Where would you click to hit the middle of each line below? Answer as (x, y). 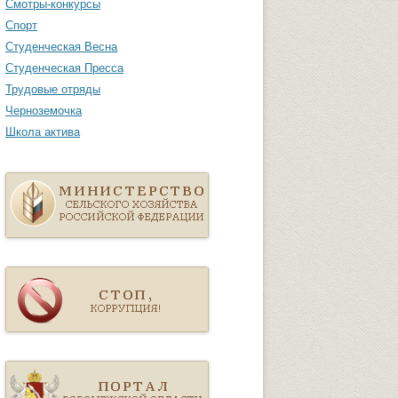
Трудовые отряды (53, 90)
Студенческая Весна (61, 47)
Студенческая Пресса (64, 68)
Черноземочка (44, 111)
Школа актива (43, 132)
